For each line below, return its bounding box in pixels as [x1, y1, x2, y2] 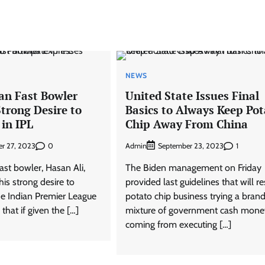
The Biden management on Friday [125, 162, 261, 174]
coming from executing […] [125, 219, 231, 231]
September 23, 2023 [157, 141, 224, 151]
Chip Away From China [125, 116, 248, 131]
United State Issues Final [125, 88, 259, 103]
